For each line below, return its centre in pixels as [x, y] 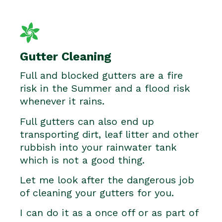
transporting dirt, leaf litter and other [109, 134]
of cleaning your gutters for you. [97, 193]
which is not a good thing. [82, 160]
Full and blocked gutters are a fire [101, 76]
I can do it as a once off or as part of [109, 213]
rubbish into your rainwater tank [98, 147]
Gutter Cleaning [66, 57]
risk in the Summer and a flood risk [105, 88]
